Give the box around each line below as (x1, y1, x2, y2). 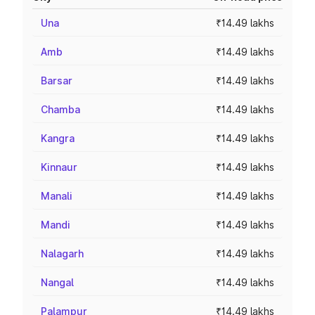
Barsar (41, 75, 72, 86)
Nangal (41, 276, 74, 288)
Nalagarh (41, 247, 84, 259)
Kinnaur (41, 161, 77, 173)
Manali (41, 190, 72, 202)
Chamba (41, 103, 80, 115)
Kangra (41, 132, 75, 144)
